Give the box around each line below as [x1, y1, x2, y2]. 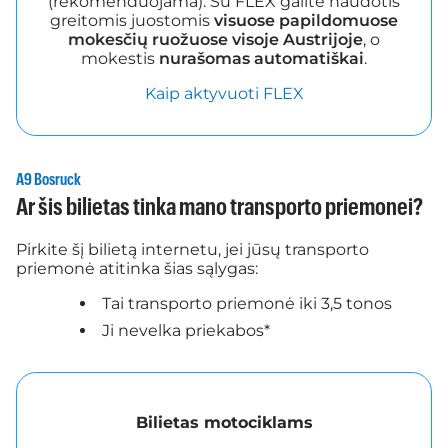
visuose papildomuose [214, 10, 398, 30]
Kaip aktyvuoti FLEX [144, 83, 304, 103]
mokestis [81, 48, 159, 68]
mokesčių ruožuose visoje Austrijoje [68, 29, 363, 49]
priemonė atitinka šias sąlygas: [16, 258, 258, 278]
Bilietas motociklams [135, 412, 313, 432]
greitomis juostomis [50, 10, 214, 30]
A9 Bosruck [16, 171, 81, 188]
